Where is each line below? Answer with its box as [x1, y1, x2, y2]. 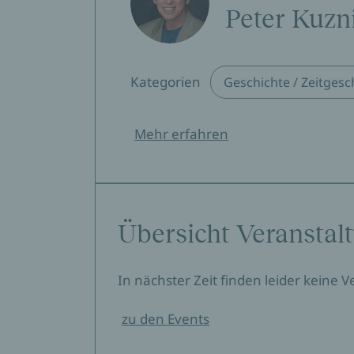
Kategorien [130, 72, 201, 91]
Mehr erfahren [134, 124, 228, 143]
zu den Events [122, 309, 209, 328]
